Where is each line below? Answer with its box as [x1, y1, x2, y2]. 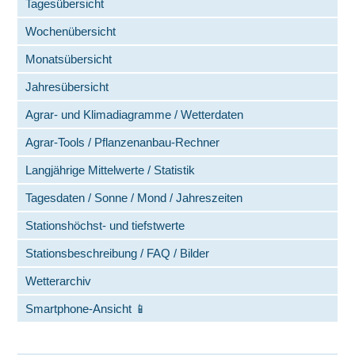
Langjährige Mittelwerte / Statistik [25, 163, 196, 177]
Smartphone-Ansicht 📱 [25, 302, 147, 315]
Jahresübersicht [25, 80, 109, 94]
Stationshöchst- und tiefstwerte [25, 219, 185, 232]
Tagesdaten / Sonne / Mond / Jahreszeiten [25, 191, 243, 204]
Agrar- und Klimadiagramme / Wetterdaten [25, 108, 244, 121]
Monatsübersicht [25, 52, 113, 66]
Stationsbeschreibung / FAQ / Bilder [25, 246, 210, 260]
